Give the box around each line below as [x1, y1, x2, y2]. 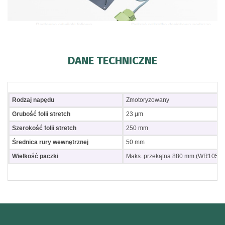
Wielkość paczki [12, 153, 58, 160]
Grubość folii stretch [12, 110, 70, 118]
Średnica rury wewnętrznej [12, 139, 88, 146]
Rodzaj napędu [12, 96, 54, 104]
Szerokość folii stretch [12, 125, 76, 132]
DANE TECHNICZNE [68, 54, 157, 68]
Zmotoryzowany [126, 96, 169, 104]
